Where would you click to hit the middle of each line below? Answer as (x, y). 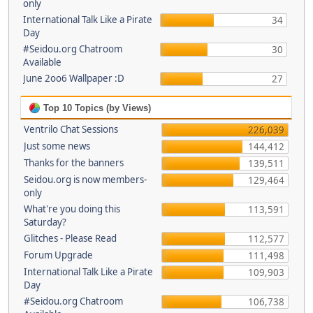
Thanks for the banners (74, 163)
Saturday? (45, 222)
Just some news (57, 146)
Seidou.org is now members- (85, 180)
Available (42, 62)
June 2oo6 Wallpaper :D (73, 78)
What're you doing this (72, 209)
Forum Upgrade (58, 255)
